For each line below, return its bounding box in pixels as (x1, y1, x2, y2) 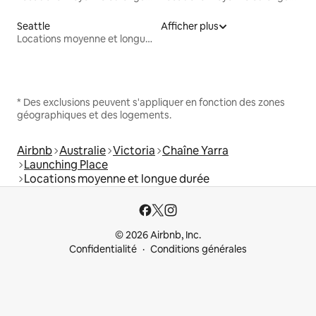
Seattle (17, 20, 50, 33)
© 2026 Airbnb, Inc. (115, 229, 201, 242)
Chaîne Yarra (162, 143, 229, 159)
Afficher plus (161, 20, 219, 33)
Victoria (113, 143, 155, 159)
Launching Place (24, 157, 108, 173)
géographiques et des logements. (17, 109, 171, 122)
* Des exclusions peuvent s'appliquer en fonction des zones (17, 96, 285, 109)
